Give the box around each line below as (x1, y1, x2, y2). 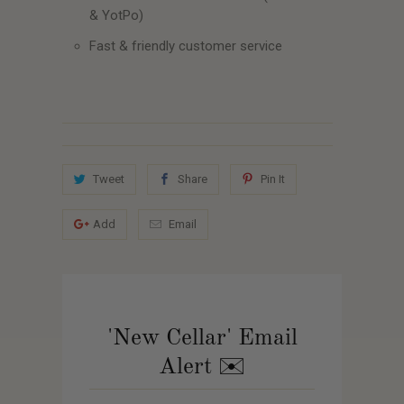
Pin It (260, 172, 285, 186)
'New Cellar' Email (106, 326, 298, 350)
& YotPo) (89, 7, 143, 23)
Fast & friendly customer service (89, 38, 282, 54)
